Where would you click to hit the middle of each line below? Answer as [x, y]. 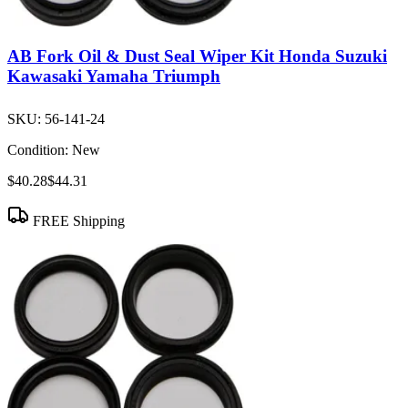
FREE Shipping [77, 221]
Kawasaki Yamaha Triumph [114, 76]
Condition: [38, 150]
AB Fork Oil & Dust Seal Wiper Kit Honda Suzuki [197, 56]
